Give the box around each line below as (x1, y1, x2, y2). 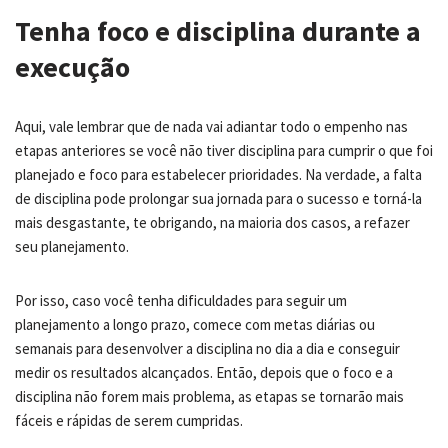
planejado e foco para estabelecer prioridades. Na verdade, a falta (15, 164, 422, 184)
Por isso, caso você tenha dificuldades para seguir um (15, 290, 347, 310)
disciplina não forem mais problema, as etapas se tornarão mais (15, 386, 404, 406)
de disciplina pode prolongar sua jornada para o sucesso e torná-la (15, 188, 422, 208)
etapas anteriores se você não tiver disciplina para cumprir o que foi (15, 140, 433, 160)
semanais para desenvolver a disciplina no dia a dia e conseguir (15, 338, 400, 358)
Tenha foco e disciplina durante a (15, 12, 421, 49)
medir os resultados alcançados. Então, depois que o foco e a (15, 362, 393, 382)
